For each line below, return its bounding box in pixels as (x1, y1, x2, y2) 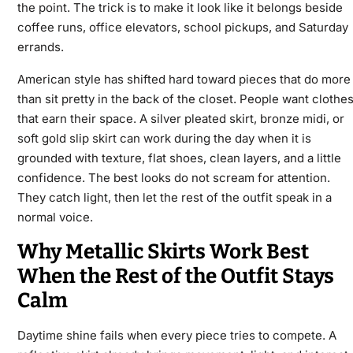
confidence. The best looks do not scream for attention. (17, 170, 330, 186)
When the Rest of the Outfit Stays (17, 264, 334, 289)
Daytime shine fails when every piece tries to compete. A (17, 328, 336, 344)
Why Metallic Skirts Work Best (17, 240, 309, 265)
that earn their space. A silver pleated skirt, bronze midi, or (17, 111, 344, 127)
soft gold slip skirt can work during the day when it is (17, 131, 311, 147)
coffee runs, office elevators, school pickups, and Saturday (17, 20, 348, 35)
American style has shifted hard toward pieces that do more (17, 72, 351, 87)
